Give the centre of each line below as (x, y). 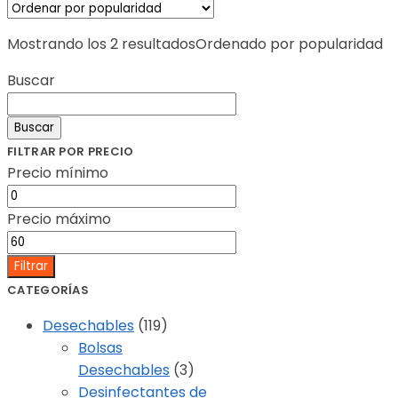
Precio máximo (59, 219)
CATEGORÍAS (48, 291)
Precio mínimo (58, 173)
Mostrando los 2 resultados (101, 44)
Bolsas (100, 348)
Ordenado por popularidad (289, 44)
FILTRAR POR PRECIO (71, 152)
